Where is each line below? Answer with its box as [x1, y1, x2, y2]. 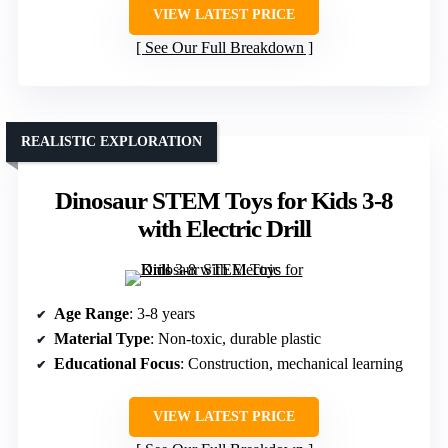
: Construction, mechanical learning [180, 354, 403, 372]
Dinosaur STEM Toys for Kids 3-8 [55, 186, 393, 214]
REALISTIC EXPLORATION [21, 133, 202, 149]
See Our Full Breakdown [144, 38, 304, 56]
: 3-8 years [129, 304, 195, 322]
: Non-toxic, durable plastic [150, 329, 321, 347]
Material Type [54, 329, 150, 347]
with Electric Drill [137, 214, 311, 242]
